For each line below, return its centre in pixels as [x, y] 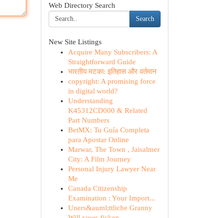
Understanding [90, 101]
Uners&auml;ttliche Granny [110, 208]
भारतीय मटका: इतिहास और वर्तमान [112, 72]
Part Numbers [89, 120]
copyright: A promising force [112, 81]
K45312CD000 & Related [108, 110]
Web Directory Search [82, 5]
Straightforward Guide [102, 62]
